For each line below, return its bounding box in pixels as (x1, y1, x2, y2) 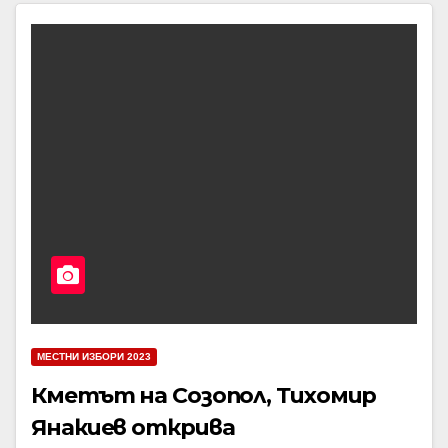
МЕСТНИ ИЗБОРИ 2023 (37, 351, 151, 362)
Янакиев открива (31, 414, 235, 441)
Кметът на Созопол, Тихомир (31, 382, 377, 409)
